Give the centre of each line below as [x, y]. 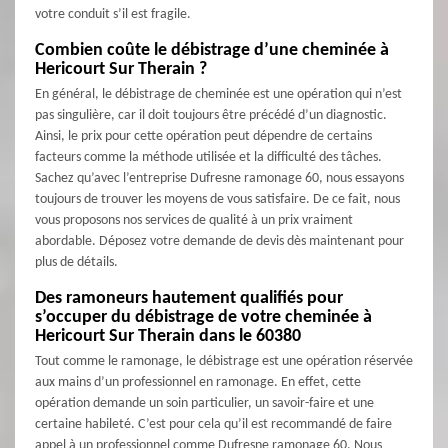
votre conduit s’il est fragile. [113, 15]
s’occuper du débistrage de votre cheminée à [203, 318]
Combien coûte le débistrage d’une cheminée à [212, 51]
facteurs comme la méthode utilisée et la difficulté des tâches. [208, 158]
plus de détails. [76, 263]
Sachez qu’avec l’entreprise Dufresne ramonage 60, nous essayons [219, 179]
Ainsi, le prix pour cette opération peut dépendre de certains [203, 137]
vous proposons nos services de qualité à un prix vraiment [194, 221]
